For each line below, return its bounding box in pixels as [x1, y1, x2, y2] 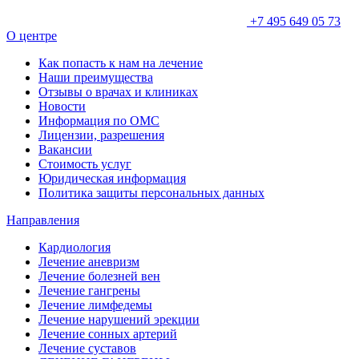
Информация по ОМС [38, 114, 159, 128]
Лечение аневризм [38, 255, 139, 269]
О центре [6, 29, 57, 43]
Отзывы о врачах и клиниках [38, 85, 198, 99]
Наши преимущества [38, 71, 153, 85]
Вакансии [38, 143, 92, 157]
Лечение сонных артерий [38, 327, 177, 341]
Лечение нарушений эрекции [38, 313, 200, 327]
